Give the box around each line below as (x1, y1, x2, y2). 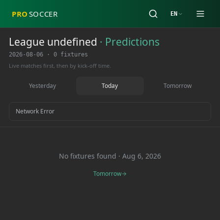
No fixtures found (59, 151, 116, 161)
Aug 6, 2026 (122, 151, 161, 161)
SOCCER (28, 9, 58, 19)
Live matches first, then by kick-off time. (9, 62, 111, 69)
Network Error (16, 107, 55, 115)
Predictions (105, 35, 160, 49)
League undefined (9, 35, 97, 49)
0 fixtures (54, 51, 88, 58)
